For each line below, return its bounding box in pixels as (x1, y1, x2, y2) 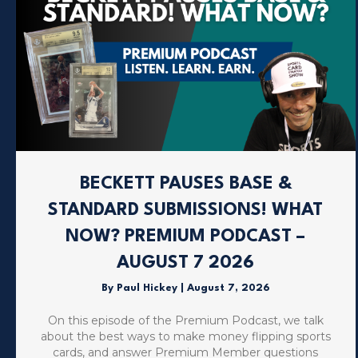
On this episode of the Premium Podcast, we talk (47, 313, 324, 328)
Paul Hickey (116, 283, 181, 294)
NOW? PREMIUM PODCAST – (66, 228, 306, 246)
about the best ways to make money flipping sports (40, 329, 331, 344)
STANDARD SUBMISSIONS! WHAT (48, 201, 324, 220)
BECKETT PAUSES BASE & (79, 175, 292, 193)
